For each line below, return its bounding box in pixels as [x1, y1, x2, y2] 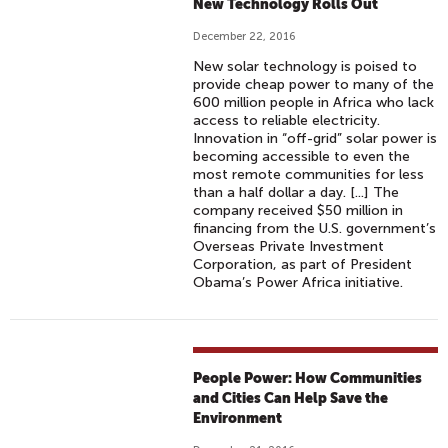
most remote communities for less [193, 166, 425, 183]
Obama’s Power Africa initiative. [193, 274, 404, 291]
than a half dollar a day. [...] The [193, 184, 400, 201]
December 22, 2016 [193, 30, 297, 43]
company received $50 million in [193, 202, 404, 219]
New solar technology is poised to [193, 58, 418, 75]
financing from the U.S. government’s [193, 220, 437, 237]
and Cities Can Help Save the [193, 390, 389, 406]
